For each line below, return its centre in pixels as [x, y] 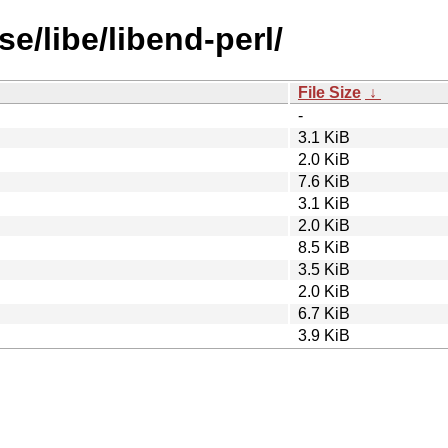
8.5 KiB [324, 247]
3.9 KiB [324, 335]
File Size [329, 92]
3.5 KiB [324, 269]
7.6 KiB [324, 181]
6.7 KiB [324, 313]
